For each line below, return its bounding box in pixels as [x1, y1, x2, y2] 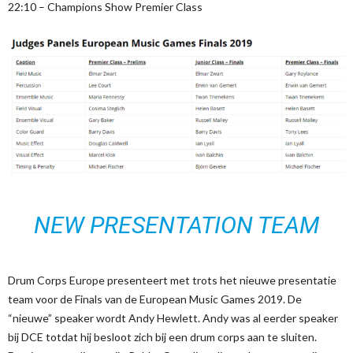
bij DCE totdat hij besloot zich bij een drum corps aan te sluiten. [8, 329, 317, 344]
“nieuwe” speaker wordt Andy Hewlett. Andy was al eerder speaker [8, 310, 338, 325]
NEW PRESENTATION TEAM [34, 210, 319, 239]
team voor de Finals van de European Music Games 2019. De [8, 292, 302, 306]
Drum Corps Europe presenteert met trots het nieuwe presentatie [8, 273, 336, 287]
